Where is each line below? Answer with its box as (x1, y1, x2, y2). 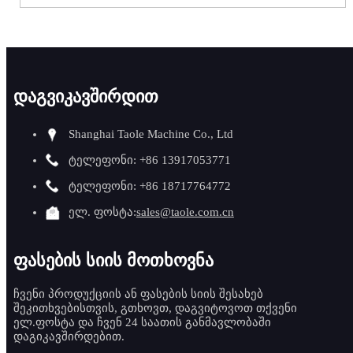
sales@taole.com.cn (136, 206, 234, 219)
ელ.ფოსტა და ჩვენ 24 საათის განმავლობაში (13, 316, 271, 329)
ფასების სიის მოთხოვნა (13, 251, 214, 271)
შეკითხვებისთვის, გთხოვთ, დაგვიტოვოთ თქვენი (13, 302, 297, 315)
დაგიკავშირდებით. (13, 330, 124, 344)
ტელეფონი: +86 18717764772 (68, 180, 231, 193)
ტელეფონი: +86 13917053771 (68, 154, 231, 167)
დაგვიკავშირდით (13, 87, 158, 107)
